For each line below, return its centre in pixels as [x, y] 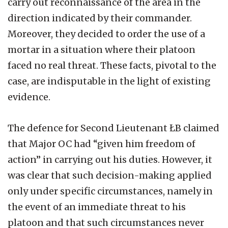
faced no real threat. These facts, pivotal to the [112, 65]
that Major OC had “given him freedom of [102, 144]
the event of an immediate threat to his [97, 207]
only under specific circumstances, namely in [110, 191]
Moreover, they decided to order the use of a [106, 34]
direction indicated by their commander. [100, 18]
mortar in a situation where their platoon [102, 49]
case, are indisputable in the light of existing [109, 81]
